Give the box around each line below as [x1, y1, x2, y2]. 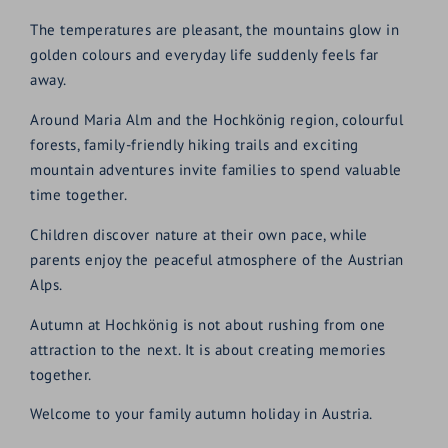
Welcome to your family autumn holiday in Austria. [30, 404, 373, 424]
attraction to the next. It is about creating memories [30, 339, 386, 359]
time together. [30, 185, 128, 205]
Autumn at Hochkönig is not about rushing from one [30, 314, 386, 334]
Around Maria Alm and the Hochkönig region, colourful [30, 110, 404, 130]
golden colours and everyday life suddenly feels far [30, 45, 379, 65]
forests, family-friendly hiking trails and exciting [30, 135, 359, 155]
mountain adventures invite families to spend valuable [30, 160, 402, 180]
